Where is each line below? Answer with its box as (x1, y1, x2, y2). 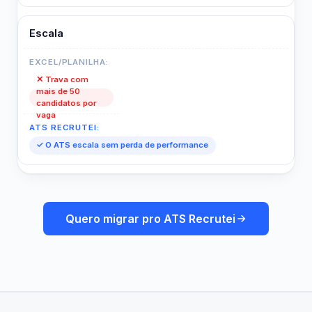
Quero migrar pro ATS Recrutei (65, 212, 235, 226)
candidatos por (36, 97, 97, 108)
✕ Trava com (36, 74, 89, 84)
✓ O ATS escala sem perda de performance (36, 140, 209, 150)
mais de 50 (36, 86, 81, 96)
